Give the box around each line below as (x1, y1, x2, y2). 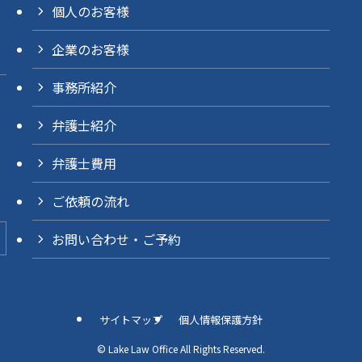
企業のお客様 (52, 40, 129, 59)
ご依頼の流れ (52, 192, 129, 211)
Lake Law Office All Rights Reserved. (106, 342, 265, 356)
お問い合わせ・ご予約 (52, 229, 181, 249)
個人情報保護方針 (178, 312, 263, 327)
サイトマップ (99, 312, 163, 327)
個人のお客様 (52, 2, 129, 21)
